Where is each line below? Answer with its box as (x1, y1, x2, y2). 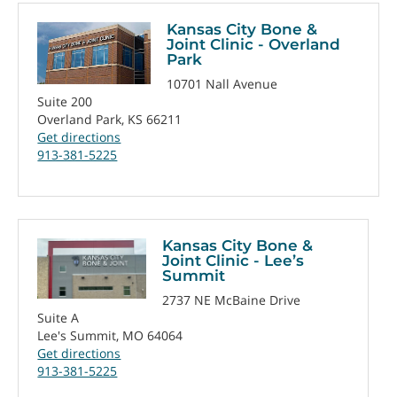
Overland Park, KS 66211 (37, 110, 183, 128)
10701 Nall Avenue (166, 74, 277, 92)
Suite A (37, 308, 80, 326)
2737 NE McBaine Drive (161, 291, 300, 308)
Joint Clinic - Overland (166, 35, 340, 54)
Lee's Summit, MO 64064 (37, 326, 183, 344)
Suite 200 (37, 92, 93, 110)
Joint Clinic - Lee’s (161, 252, 304, 270)
